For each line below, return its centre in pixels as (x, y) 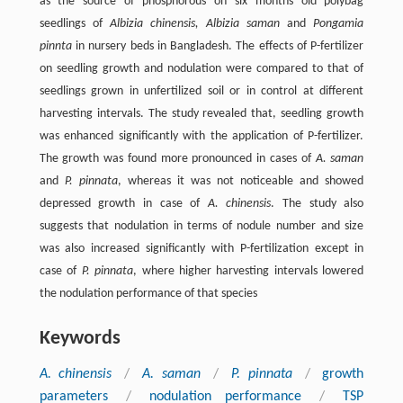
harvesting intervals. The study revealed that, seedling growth (201, 113)
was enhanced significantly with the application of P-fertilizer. (201, 136)
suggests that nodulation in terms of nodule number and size (201, 226)
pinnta (55, 46)
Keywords (80, 338)
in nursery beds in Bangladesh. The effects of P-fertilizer (218, 46)
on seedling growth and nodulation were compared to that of (201, 68)
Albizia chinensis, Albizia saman (195, 23)
